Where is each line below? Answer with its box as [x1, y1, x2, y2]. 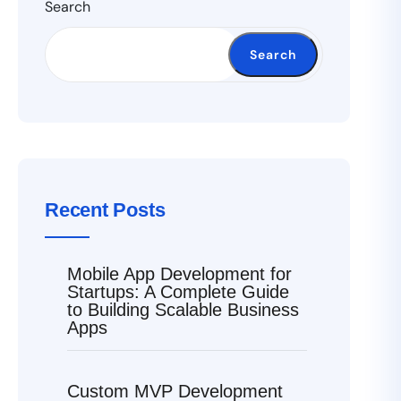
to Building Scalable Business [67, 300, 299, 320]
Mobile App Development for [67, 264, 292, 285]
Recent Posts [45, 199, 166, 222]
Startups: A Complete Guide [67, 282, 289, 303]
